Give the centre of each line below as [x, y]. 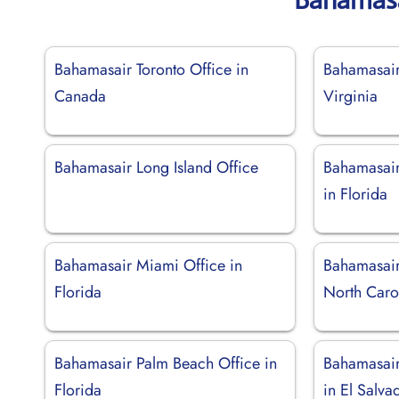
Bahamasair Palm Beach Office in [166, 363]
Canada [80, 96]
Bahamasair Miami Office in [148, 265]
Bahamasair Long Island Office [156, 167]
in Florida [356, 194]
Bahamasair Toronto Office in [151, 69]
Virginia [351, 96]
